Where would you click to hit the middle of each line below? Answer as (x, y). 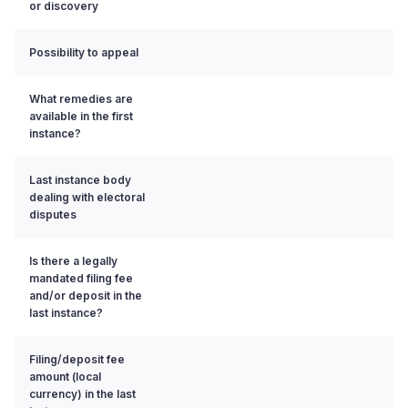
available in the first (81, 116)
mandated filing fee (81, 278)
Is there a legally (73, 260)
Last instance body (80, 179)
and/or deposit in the (86, 295)
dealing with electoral (87, 197)
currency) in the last (82, 393)
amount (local (65, 376)
